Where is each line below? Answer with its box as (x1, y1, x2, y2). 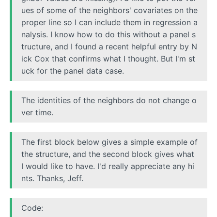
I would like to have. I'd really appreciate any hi (21, 161, 195, 171)
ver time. (21, 108, 54, 118)
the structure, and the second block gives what (21, 149, 195, 159)
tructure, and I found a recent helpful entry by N (21, 42, 198, 52)
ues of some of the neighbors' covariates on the (21, 5, 198, 15)
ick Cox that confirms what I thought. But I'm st (21, 54, 196, 64)
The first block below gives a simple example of (21, 137, 198, 147)
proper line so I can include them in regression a (21, 17, 198, 28)
